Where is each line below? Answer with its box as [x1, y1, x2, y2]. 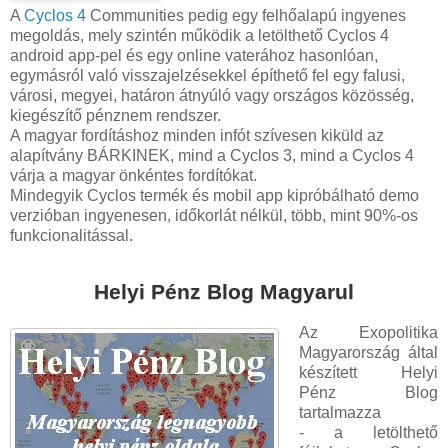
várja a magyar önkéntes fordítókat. [10, 167, 257, 185]
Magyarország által [298, 343, 438, 361]
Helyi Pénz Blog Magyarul [94, 280, 354, 304]
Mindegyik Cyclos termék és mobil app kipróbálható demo [10, 187, 419, 205]
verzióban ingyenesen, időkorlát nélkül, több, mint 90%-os [10, 207, 418, 225]
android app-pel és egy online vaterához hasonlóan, [10, 47, 378, 65]
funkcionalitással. [10, 227, 133, 245]
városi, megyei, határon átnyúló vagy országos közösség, [10, 87, 414, 105]
